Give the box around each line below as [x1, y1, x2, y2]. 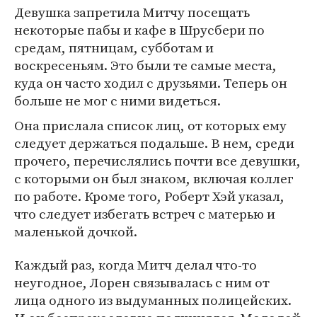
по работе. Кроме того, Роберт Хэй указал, [14, 187, 284, 205]
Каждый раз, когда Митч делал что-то [14, 255, 257, 274]
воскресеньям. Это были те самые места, [14, 56, 277, 74]
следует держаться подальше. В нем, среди [14, 134, 294, 152]
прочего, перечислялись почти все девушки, [14, 151, 301, 170]
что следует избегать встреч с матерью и [14, 204, 275, 223]
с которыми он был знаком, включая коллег [14, 169, 294, 188]
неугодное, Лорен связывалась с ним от [14, 273, 270, 292]
